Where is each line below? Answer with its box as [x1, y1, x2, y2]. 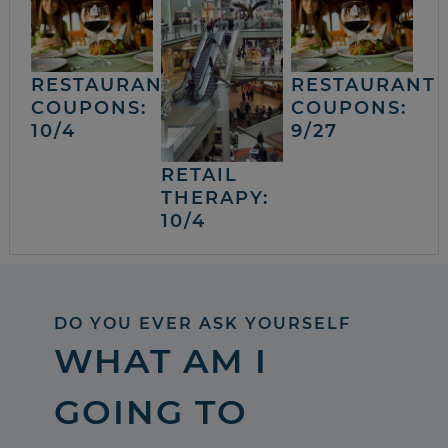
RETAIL [160, 164, 238, 187]
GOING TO [53, 391, 248, 434]
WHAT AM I [53, 340, 268, 383]
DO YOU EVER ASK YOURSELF [53, 314, 351, 334]
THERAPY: [160, 187, 269, 210]
